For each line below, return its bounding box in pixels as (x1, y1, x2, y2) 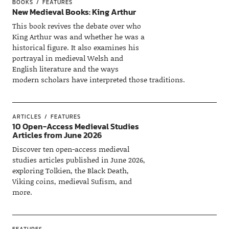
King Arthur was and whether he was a (12, 31, 145, 42)
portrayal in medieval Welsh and (12, 52, 123, 63)
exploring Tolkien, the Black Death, (12, 165, 129, 176)
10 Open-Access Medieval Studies (12, 120, 139, 132)
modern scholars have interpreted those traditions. (12, 74, 185, 85)
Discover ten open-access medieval (12, 143, 129, 154)
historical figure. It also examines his (12, 41, 139, 53)
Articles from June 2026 (12, 128, 102, 141)
